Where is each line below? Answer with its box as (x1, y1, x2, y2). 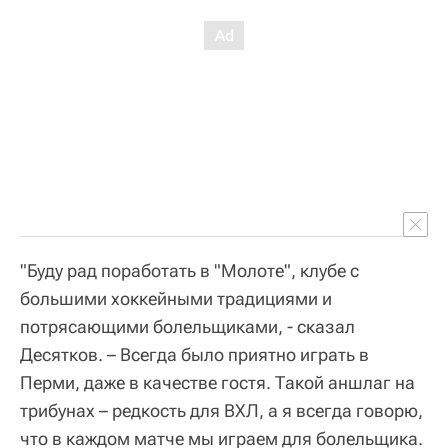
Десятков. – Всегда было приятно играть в (20, 344, 369, 365)
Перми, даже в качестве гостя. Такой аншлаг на (20, 372, 415, 393)
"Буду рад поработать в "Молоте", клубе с (20, 260, 359, 281)
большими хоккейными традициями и (20, 288, 332, 309)
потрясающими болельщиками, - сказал (20, 316, 355, 337)
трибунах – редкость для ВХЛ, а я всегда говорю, (20, 400, 423, 421)
